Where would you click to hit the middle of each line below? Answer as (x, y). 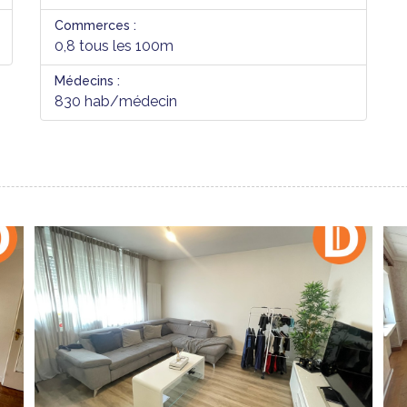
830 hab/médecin (116, 101)
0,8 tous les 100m (114, 46)
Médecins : (87, 81)
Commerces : (95, 25)
